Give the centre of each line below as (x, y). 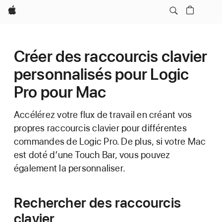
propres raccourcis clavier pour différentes (100, 128)
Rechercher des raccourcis (97, 203)
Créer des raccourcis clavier (111, 56)
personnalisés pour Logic (102, 74)
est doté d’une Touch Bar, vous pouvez (92, 155)
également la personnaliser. (70, 168)
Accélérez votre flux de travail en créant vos (103, 115)
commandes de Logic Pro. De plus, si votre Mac (110, 141)
